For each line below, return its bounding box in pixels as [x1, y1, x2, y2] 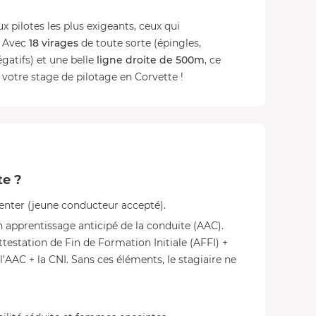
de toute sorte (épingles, [78, 37, 201, 49]
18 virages [29, 37, 78, 49]
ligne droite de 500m [97, 54, 205, 66]
